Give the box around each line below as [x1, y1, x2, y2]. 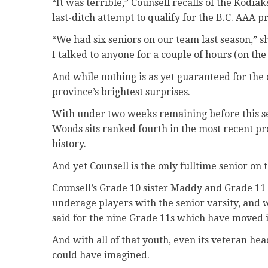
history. [52, 138, 86, 150]
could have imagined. [52, 249, 150, 261]
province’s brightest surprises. [52, 86, 190, 98]
